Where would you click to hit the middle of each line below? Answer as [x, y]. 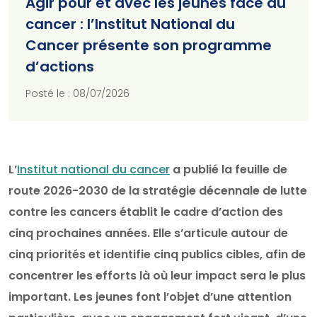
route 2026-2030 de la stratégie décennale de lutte [158, 190]
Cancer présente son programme [149, 45]
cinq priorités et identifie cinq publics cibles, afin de [157, 254]
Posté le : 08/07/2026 [77, 93]
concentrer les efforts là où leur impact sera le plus [157, 275]
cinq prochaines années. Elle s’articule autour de [148, 233]
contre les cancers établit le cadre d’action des [146, 212]
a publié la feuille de [229, 169]
